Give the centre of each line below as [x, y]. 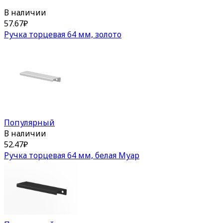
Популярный [29, 122]
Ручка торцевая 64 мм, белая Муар [72, 155]
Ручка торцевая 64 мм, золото [63, 34]
